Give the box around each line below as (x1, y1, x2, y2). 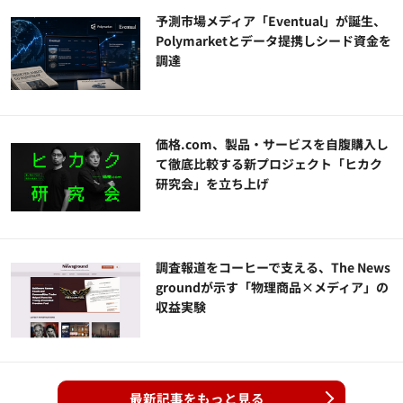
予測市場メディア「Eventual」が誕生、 (156, 12, 387, 31)
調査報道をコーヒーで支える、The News (156, 258, 391, 277)
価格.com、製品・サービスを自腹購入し (156, 135, 390, 154)
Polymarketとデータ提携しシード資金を (156, 31, 392, 50)
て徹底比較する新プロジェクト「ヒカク (156, 155, 383, 174)
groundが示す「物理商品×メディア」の (156, 278, 390, 297)
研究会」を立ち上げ (156, 175, 270, 193)
